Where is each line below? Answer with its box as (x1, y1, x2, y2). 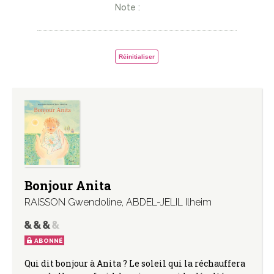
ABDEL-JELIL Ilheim (126, 196, 212, 209)
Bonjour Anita (24, 177, 111, 194)
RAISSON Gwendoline (24, 196, 122, 209)
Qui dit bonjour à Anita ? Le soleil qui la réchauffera (24, 257, 245, 270)
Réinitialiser (119, 53, 155, 61)
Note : (115, 2, 141, 13)
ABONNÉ (34, 237, 62, 245)
